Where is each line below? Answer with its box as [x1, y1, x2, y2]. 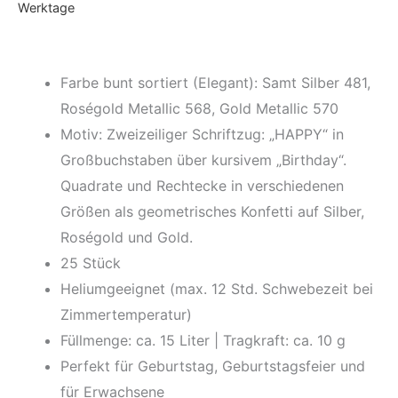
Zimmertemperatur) [60, 305, 192, 323]
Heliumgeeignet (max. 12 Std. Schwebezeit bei [60, 279, 373, 298]
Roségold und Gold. [60, 227, 193, 246]
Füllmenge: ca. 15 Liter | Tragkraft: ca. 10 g [60, 330, 346, 349]
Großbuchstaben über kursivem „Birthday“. [60, 150, 346, 169]
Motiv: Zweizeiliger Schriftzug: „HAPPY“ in [60, 124, 344, 143]
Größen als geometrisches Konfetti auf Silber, [60, 202, 364, 220]
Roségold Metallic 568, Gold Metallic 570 [60, 99, 338, 117]
